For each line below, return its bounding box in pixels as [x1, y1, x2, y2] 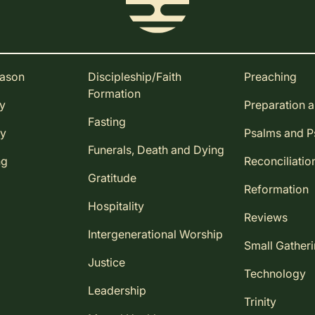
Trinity [244, 295, 277, 309]
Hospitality [87, 199, 144, 214]
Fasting [87, 115, 126, 129]
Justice [87, 255, 125, 270]
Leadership [87, 283, 146, 298]
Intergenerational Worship [87, 227, 223, 242]
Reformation [244, 182, 309, 197]
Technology [244, 266, 307, 281]
